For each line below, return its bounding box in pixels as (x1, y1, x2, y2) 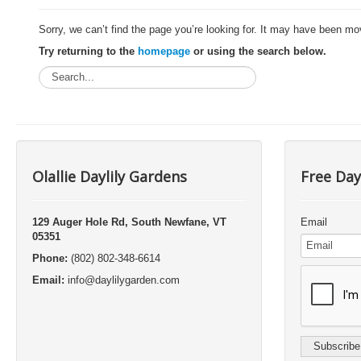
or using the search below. (190, 44, 326, 57)
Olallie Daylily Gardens (32, 166, 187, 186)
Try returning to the (39, 44, 138, 57)
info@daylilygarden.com (68, 273, 180, 286)
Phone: (32, 251, 68, 264)
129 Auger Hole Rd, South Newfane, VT (32, 215, 226, 228)
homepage (138, 44, 190, 57)
